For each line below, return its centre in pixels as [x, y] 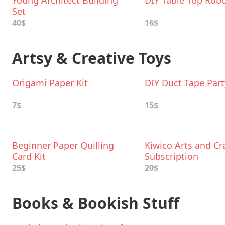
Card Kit [29, 156]
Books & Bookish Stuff [96, 203]
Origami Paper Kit [50, 83]
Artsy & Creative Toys [92, 58]
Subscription [172, 156]
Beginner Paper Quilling [63, 145]
